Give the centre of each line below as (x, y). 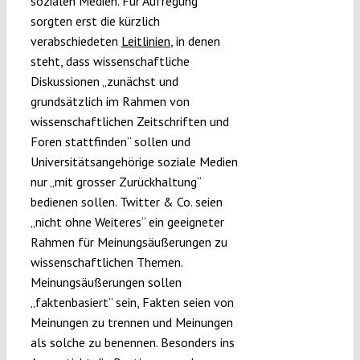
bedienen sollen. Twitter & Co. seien (126, 201)
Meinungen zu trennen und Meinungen (131, 322)
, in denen (195, 41)
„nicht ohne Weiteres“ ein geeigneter (127, 221)
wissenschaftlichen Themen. (106, 262)
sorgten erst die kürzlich (95, 20)
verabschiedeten (76, 41)
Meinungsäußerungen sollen (106, 282)
